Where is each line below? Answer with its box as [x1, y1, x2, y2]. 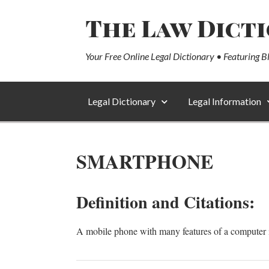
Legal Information [188, 95, 261, 107]
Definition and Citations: [76, 190, 255, 214]
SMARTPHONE [76, 147, 213, 175]
